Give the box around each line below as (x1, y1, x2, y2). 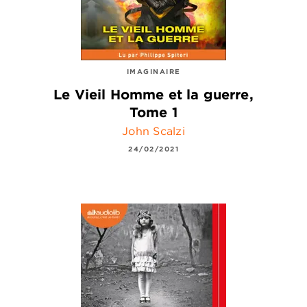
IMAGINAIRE (126, 66, 181, 76)
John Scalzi (122, 124, 185, 138)
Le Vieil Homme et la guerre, (53, 85, 254, 103)
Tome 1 (130, 103, 177, 121)
